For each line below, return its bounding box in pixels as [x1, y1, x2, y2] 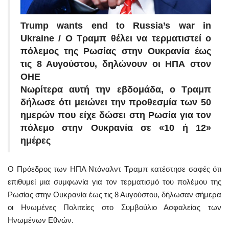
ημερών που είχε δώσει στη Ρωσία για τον [20, 109, 211, 120]
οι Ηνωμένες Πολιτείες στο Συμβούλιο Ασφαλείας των [8, 202, 221, 212]
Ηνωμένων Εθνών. [8, 215, 74, 224]
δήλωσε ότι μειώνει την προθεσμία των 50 [20, 97, 211, 107]
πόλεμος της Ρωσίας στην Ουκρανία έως [20, 45, 211, 56]
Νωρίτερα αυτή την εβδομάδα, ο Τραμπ [20, 84, 211, 95]
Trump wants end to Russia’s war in [20, 20, 211, 31]
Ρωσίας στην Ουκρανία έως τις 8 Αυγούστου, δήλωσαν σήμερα [8, 190, 221, 199]
